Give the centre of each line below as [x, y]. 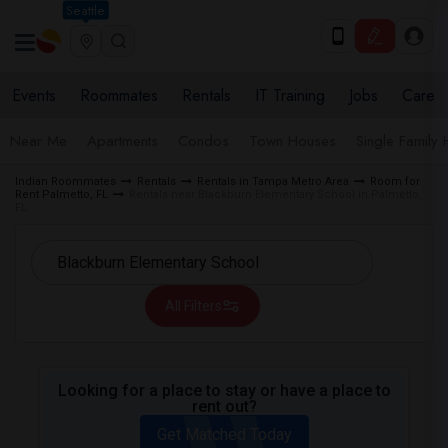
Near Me [38, 141]
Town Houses [292, 141]
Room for [395, 181]
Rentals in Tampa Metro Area [273, 181]
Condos [203, 141]
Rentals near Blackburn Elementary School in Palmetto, [275, 194]
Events [34, 95]
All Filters [193, 306]
